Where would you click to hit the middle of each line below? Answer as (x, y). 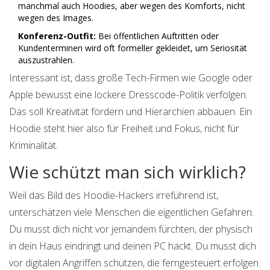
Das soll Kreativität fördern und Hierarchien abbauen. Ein (130, 112)
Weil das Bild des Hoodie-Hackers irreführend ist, (114, 196)
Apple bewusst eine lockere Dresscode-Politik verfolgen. (128, 95)
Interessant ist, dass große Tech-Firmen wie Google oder (131, 78)
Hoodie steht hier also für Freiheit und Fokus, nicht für (124, 129)
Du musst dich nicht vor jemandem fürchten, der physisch (131, 229)
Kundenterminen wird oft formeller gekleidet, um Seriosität (133, 48)
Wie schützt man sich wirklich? (127, 172)
